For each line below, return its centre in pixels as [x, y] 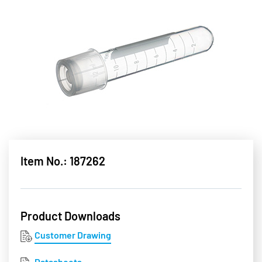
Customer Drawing [73, 235]
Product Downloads [70, 216]
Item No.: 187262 [63, 161]
